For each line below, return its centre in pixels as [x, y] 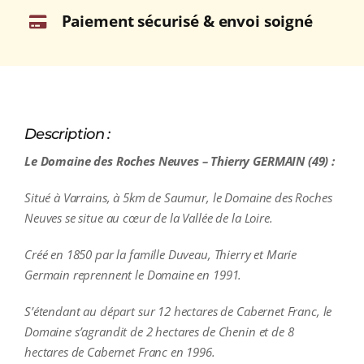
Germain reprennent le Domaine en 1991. [133, 275]
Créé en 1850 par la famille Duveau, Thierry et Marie [160, 255]
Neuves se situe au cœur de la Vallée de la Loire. [148, 218]
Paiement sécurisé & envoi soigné [187, 22]
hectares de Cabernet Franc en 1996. [119, 352]
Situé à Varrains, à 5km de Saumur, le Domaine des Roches [178, 198]
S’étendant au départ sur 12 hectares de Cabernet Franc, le [178, 312]
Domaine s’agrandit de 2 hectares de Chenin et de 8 [159, 332]
